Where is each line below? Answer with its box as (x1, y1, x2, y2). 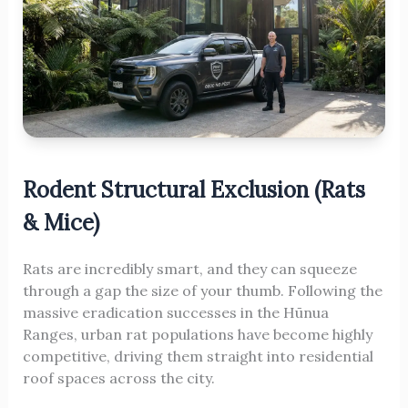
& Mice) (22, 208, 99, 237)
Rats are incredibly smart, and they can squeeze (22, 259, 357, 278)
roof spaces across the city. (22, 368, 215, 387)
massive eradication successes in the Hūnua (22, 302, 329, 321)
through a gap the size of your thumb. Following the (22, 280, 382, 300)
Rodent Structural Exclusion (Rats (22, 175, 365, 204)
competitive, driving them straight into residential (22, 346, 373, 365)
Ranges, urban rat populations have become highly (22, 324, 372, 343)
